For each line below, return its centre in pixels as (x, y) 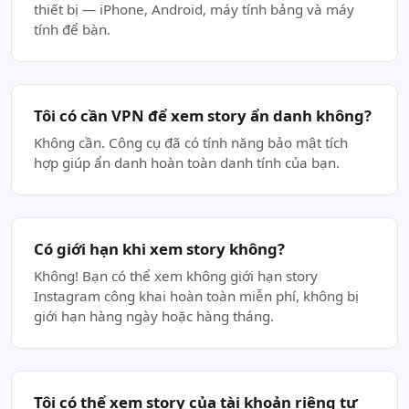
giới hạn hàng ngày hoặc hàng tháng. (154, 316)
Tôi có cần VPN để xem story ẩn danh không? (203, 115)
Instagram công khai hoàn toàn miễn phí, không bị (196, 296)
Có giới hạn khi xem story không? (159, 249)
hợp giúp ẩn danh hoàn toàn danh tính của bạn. (187, 163)
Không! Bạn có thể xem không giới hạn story (176, 276)
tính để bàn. (72, 29)
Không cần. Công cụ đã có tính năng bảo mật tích (191, 142)
